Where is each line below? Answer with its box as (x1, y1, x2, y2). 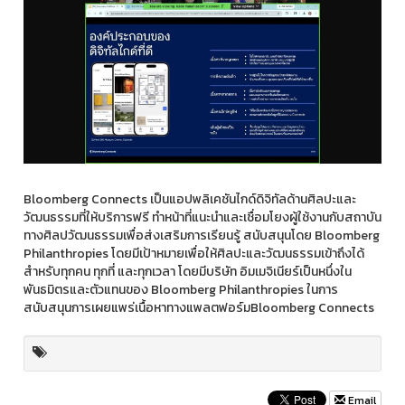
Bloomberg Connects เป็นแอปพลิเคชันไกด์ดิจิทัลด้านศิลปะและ (24, 189, 356, 209)
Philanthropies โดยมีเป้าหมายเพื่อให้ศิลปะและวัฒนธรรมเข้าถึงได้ (24, 243, 364, 263)
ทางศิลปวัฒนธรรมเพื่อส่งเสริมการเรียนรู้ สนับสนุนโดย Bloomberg (24, 225, 380, 245)
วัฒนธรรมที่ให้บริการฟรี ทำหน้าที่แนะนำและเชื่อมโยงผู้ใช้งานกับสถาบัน (24, 207, 381, 227)
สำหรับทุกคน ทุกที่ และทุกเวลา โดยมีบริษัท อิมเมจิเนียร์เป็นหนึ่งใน (24, 261, 352, 281)
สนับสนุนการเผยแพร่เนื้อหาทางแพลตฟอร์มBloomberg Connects (24, 297, 374, 317)
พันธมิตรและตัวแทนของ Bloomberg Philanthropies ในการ (24, 279, 338, 299)
